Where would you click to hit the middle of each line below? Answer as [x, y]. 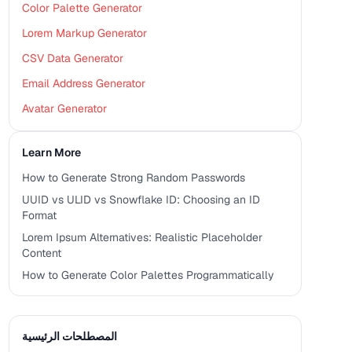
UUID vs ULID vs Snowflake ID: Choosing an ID [141, 200]
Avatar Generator [64, 108]
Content [41, 253]
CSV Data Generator [72, 58]
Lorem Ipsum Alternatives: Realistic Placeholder [142, 237]
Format [39, 215]
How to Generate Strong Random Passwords [133, 178]
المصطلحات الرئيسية [69, 336]
